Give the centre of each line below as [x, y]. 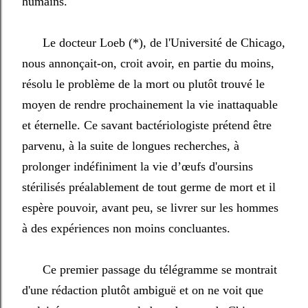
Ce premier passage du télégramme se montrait [150, 269]
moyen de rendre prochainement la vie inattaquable [150, 104]
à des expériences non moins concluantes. [126, 228]
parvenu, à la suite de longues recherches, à [131, 146]
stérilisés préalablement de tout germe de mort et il [149, 187]
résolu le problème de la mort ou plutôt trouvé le [143, 84]
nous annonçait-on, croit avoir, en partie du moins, [148, 63]
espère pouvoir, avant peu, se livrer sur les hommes [150, 208]
